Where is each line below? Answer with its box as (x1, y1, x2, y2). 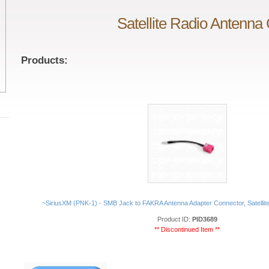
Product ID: (157, 216, 192, 223)
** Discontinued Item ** (154, 226, 220, 233)
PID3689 (192, 216, 217, 223)
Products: (21, 55, 68, 66)
